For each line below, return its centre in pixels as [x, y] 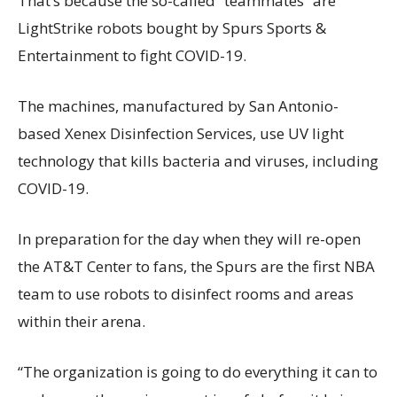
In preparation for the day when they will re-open [189, 239]
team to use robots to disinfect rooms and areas [186, 294]
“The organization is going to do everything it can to [198, 372]
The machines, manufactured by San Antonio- [178, 106]
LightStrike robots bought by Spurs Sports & [172, 28]
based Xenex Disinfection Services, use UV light [181, 134]
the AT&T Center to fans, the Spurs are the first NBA [196, 267]
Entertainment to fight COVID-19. [132, 56]
